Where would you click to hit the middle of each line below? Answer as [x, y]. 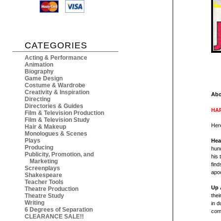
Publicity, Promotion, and [59, 155]
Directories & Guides [54, 106]
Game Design [44, 79]
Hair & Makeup [45, 127]
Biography [39, 72]
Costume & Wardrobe [55, 86]
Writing [35, 203]
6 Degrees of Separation [59, 210]
